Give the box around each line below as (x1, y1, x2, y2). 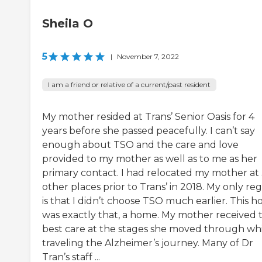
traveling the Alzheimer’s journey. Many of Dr (42, 237, 253, 249)
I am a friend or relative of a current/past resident (48, 80, 211, 89)
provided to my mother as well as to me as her (42, 153, 257, 165)
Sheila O (42, 16, 93, 31)
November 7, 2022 (117, 52, 179, 61)
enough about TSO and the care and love (42, 139, 239, 151)
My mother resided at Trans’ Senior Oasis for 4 (42, 111, 254, 123)
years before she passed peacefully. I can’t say (42, 125, 255, 137)
